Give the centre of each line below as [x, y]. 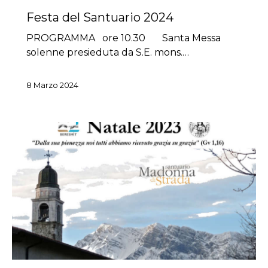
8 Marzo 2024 [52, 85]
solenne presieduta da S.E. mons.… [108, 53]
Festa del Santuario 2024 [100, 18]
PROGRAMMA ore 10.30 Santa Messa [124, 38]
